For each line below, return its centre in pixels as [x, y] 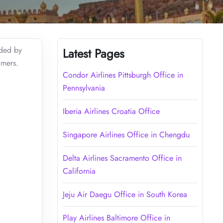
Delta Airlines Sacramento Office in [122, 158]
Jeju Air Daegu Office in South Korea [125, 194]
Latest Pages [93, 53]
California [79, 171]
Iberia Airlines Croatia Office [111, 111]
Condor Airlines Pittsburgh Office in [123, 75]
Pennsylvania [84, 88]
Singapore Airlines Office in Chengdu [126, 134]
